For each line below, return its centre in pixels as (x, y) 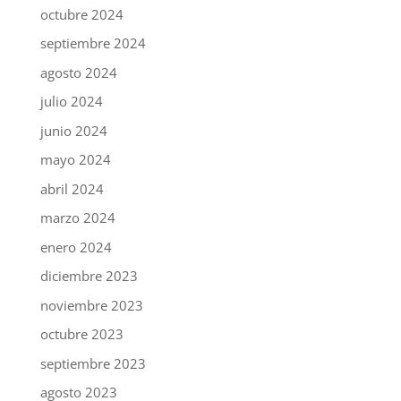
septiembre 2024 (93, 43)
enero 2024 (76, 247)
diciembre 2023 (89, 276)
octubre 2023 (81, 334)
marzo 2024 (77, 218)
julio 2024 (71, 102)
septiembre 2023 (93, 363)
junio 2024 (73, 130)
